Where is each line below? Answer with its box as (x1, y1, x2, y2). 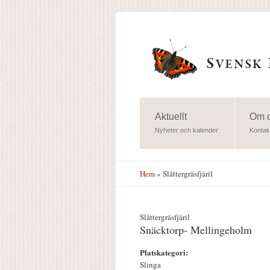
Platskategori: (140, 246, 190, 259)
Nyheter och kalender (154, 127, 218, 134)
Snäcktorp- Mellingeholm (140, 222, 252, 237)
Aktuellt (154, 111, 187, 122)
